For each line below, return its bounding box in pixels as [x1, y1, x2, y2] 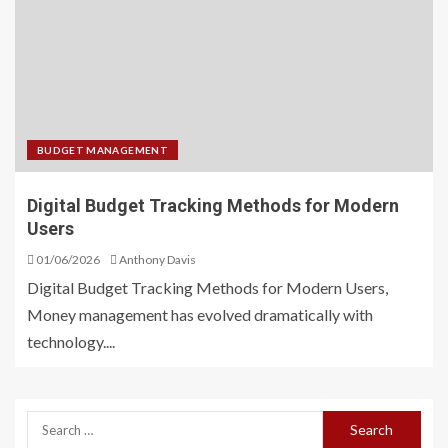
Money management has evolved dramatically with [27, 305, 373, 324]
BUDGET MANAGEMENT [37, 144, 168, 156]
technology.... [27, 332, 115, 351]
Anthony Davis [119, 252, 196, 267]
